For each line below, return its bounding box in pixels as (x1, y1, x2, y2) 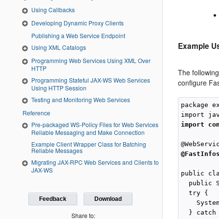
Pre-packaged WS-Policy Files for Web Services (31, 120, 158, 129)
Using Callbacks (31, 5, 75, 14)
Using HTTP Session (31, 83, 87, 92)
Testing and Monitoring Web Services (31, 95, 130, 104)
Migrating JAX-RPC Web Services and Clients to (31, 157, 159, 166)
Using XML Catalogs (31, 43, 86, 52)
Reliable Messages (31, 146, 83, 154)
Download (94, 195, 122, 202)
